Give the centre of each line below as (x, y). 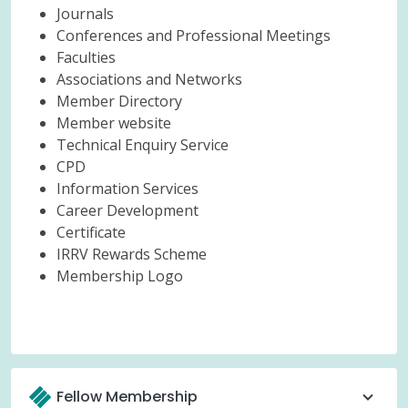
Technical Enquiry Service (143, 145)
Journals (85, 14)
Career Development (127, 210)
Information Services (127, 189)
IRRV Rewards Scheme (132, 254)
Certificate (91, 232)
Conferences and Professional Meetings (194, 36)
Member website (114, 123)
